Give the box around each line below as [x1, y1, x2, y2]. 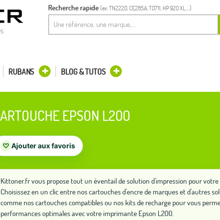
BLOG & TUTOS [61, 67, 106, 77]
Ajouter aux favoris [11, 141, 75, 150]
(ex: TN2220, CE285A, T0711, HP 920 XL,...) [100, 4, 192, 12]
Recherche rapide [48, 3, 99, 12]
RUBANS [8, 67, 34, 77]
